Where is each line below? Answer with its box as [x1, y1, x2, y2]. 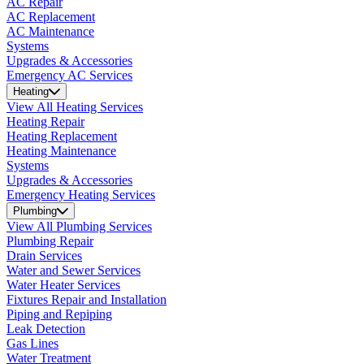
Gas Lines [6, 336, 58, 350]
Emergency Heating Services [6, 187, 155, 201]
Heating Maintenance [6, 143, 116, 158]
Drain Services [6, 248, 82, 262]
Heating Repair [6, 114, 84, 128]
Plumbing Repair [6, 233, 93, 248]
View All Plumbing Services [6, 219, 152, 233]
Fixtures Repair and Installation [6, 292, 167, 306]
